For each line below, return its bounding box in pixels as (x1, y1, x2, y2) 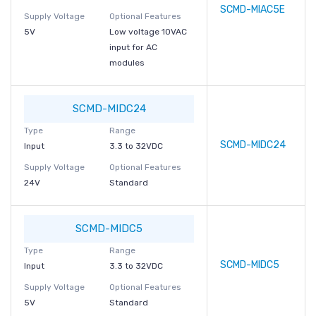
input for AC (109, 42, 157, 52)
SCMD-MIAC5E (220, 4, 285, 16)
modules (109, 58, 145, 68)
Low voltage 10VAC (109, 27, 187, 37)
